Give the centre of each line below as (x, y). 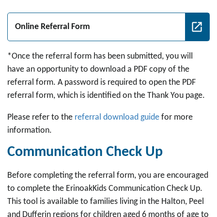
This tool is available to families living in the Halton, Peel (106, 202)
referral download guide (117, 117)
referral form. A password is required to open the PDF (101, 83)
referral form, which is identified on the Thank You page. (106, 96)
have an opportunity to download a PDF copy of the (98, 70)
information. (31, 131)
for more (176, 117)
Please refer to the (41, 117)
